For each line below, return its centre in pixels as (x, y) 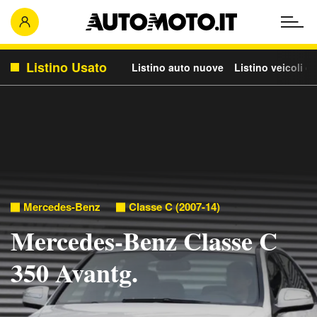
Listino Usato (67, 67)
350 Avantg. (74, 272)
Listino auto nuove (178, 67)
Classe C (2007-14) (174, 207)
